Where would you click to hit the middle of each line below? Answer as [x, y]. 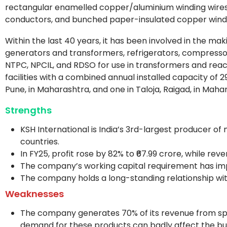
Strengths [28, 110]
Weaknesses [34, 194]
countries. [40, 142]
